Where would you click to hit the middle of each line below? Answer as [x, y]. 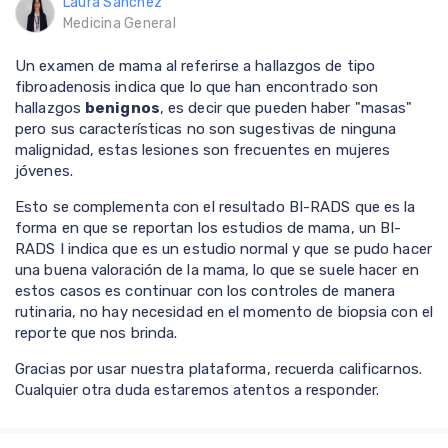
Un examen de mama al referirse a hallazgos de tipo [195, 66]
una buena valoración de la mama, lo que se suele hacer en [217, 270]
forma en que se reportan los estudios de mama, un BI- [208, 228]
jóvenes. [44, 171]
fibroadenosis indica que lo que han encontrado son [197, 87]
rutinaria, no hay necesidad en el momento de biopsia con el [224, 312]
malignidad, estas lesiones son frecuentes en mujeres [203, 150]
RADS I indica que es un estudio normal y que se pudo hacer [223, 249]
